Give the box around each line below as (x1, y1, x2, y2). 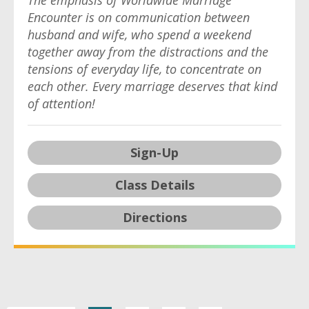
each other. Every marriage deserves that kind (28, 78, 277, 94)
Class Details (114, 177, 195, 193)
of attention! (28, 95, 95, 112)
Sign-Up (130, 144, 179, 161)
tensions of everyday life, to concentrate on (28, 61, 261, 77)
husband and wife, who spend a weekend (28, 26, 251, 43)
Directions (122, 209, 187, 226)
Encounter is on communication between (28, 9, 250, 26)
